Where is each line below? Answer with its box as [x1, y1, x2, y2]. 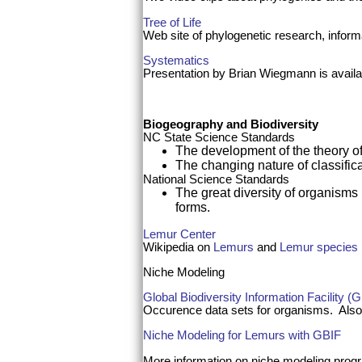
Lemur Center [143, 226, 216, 241]
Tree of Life [143, 15, 201, 29]
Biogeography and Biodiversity [143, 116, 318, 131]
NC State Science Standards [143, 129, 295, 144]
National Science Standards [143, 171, 289, 186]
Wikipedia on [143, 239, 213, 254]
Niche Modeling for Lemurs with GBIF [143, 328, 341, 343]
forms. [175, 200, 210, 214]
